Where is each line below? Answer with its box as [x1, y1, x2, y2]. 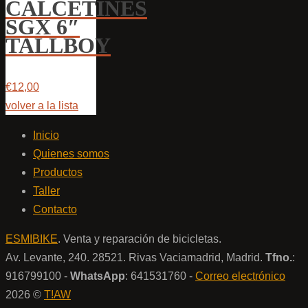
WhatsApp [70, 269, 125, 282]
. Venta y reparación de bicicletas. [58, 232, 221, 245]
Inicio [33, 129, 59, 141]
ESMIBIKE [5, 232, 58, 245]
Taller [33, 184, 60, 197]
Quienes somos [33, 147, 109, 159]
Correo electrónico [195, 269, 285, 282]
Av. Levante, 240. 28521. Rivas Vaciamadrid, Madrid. [5, 251, 265, 263]
